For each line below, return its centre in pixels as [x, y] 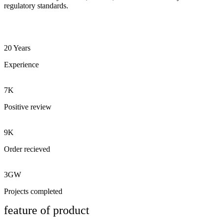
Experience [21, 65]
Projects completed [33, 192]
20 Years [17, 48]
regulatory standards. [36, 6]
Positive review [28, 107]
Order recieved [27, 149]
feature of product [47, 210]
